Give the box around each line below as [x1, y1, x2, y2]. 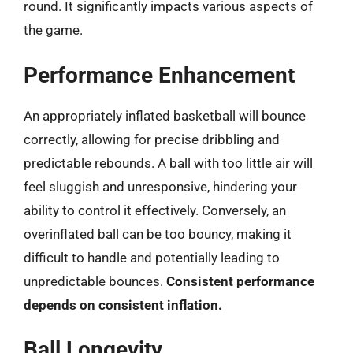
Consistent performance [166, 273, 314, 289]
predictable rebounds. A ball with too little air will [24, 154, 313, 171]
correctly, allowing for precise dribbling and [24, 131, 280, 147]
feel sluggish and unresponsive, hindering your [24, 178, 297, 195]
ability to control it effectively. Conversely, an [24, 202, 286, 218]
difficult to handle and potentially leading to [24, 249, 280, 266]
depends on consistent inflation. [24, 296, 222, 313]
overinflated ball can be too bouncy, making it [24, 225, 292, 242]
